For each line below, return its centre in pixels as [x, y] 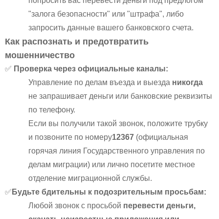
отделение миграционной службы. [90, 178]
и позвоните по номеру [70, 137]
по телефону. [52, 109]
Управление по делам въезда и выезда [100, 82]
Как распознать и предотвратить [77, 41]
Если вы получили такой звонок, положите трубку [118, 123]
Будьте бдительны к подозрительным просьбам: [109, 192]
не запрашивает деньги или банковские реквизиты [120, 96]
